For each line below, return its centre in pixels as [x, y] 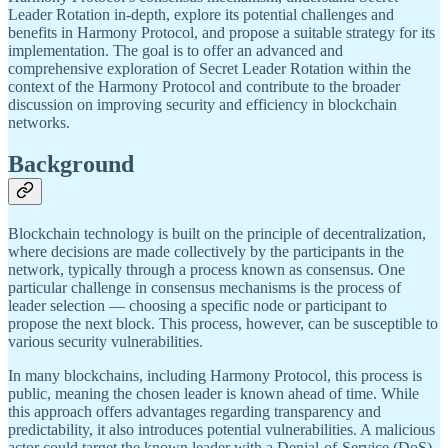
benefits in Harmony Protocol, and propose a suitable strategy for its [221, 32]
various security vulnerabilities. [105, 342]
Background [71, 164]
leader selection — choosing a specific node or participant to [197, 306]
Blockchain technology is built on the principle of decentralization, [217, 234]
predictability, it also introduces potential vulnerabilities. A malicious [221, 430]
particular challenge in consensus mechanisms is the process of [204, 288]
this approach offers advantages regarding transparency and [194, 412]
